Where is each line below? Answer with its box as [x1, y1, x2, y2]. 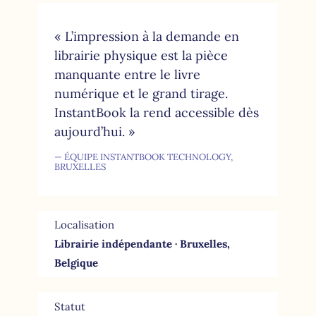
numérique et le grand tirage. [54, 85, 228, 102]
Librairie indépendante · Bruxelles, [54, 237, 230, 251]
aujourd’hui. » [54, 123, 135, 140]
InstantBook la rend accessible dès [54, 104, 259, 121]
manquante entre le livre [54, 66, 200, 83]
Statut [54, 299, 85, 313]
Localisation [54, 218, 114, 232]
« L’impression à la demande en [54, 28, 239, 44]
